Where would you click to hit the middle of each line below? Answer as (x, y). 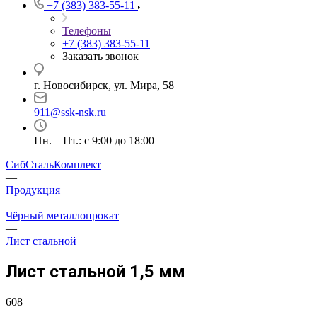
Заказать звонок (100, 56)
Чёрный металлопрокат (62, 215)
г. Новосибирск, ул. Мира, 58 (104, 85)
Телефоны (87, 31)
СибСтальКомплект (53, 165)
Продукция (33, 190)
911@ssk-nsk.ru (70, 112)
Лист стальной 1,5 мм (96, 271)
